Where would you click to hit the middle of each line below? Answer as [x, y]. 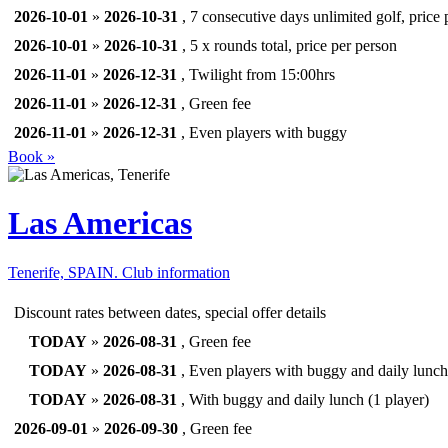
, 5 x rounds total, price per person [287, 45]
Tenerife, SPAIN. [65, 272]
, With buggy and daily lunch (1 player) [303, 399]
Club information [176, 272]
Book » [31, 156]
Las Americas [100, 223]
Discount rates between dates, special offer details [170, 312]
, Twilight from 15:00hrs [256, 74]
